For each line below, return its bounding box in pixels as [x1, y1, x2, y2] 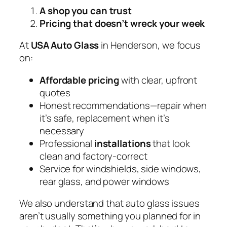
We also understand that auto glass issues [19, 197, 200, 210]
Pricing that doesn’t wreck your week [40, 16, 205, 30]
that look [150, 136, 190, 150]
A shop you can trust [40, 4, 132, 17]
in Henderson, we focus [99, 39, 201, 52]
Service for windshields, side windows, [40, 162, 202, 175]
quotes [40, 86, 70, 99]
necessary [40, 124, 85, 137]
